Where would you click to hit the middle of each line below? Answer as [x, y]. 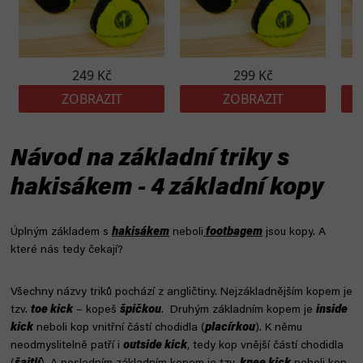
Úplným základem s [61, 232]
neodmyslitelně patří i [67, 346]
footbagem [234, 232]
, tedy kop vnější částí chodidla [265, 346]
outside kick [155, 346]
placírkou [230, 328]
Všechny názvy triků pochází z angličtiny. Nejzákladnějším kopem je [181, 292]
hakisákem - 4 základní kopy [167, 188]
